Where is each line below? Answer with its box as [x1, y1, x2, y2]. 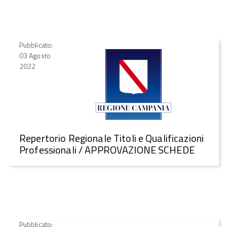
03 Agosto [19, 50, 51, 61]
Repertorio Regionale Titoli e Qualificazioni [19, 130, 204, 146]
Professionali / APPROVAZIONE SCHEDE [19, 142, 195, 158]
